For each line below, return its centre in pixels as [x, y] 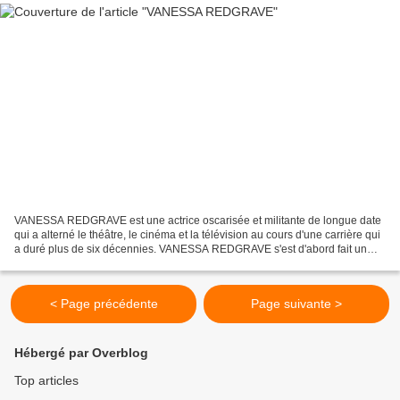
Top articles [46, 381]
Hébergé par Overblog [81, 353]
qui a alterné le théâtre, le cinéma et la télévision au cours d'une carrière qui [197, 235]
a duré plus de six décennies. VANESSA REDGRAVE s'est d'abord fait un [191, 250]
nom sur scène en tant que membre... [104, 264]
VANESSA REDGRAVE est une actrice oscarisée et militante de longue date [198, 221]
